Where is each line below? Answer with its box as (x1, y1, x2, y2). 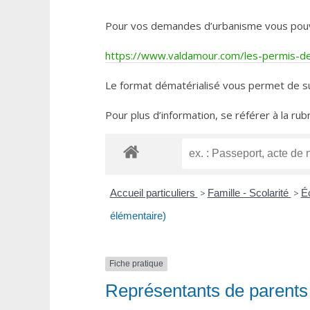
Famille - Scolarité (207, 187, 291, 199)
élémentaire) (109, 210, 166, 222)
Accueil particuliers (109, 187, 198, 199)
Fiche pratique (109, 259, 163, 269)
